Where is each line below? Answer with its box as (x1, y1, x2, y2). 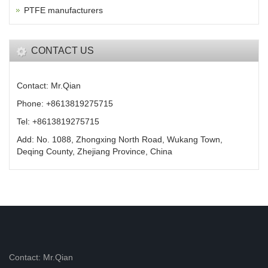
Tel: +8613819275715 (17, 117, 99, 127)
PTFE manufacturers (24, 5, 103, 16)
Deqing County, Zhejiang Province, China (17, 147, 172, 157)
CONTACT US (31, 45, 94, 56)
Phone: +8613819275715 (17, 99, 113, 109)
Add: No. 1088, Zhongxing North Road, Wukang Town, (17, 135, 223, 145)
